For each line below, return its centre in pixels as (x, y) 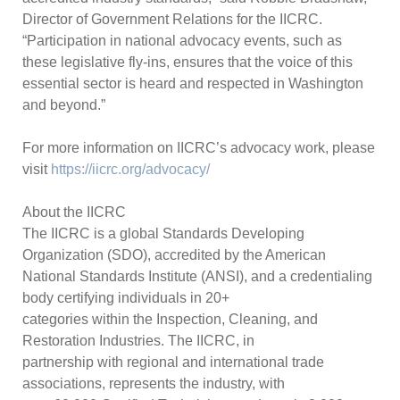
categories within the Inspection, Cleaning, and (170, 319)
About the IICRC (74, 212)
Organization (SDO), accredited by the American (174, 255)
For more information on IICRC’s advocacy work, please (199, 148)
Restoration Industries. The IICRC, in (138, 341)
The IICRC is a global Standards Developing (163, 233)
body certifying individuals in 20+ (126, 298)
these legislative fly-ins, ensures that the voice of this (187, 62)
